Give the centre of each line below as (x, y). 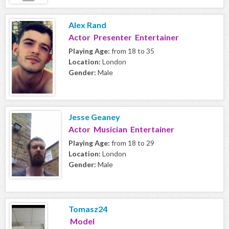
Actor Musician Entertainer (121, 129)
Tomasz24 (88, 209)
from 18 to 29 (132, 143)
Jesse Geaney (94, 117)
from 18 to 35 (132, 51)
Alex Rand (87, 25)
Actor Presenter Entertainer (124, 37)
